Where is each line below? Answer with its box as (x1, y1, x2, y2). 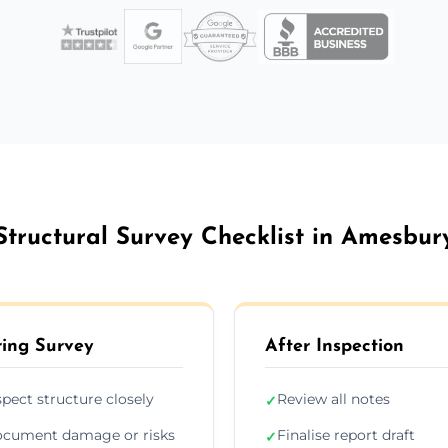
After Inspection (265, 336, 404, 356)
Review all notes (277, 389, 390, 408)
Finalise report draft (277, 425, 415, 444)
